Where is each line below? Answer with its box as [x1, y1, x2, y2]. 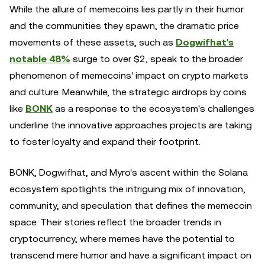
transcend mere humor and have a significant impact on [9, 250, 251, 261]
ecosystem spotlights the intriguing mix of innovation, [9, 183, 245, 195]
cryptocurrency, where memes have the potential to [9, 233, 235, 244]
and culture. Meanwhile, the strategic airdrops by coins [9, 86, 247, 98]
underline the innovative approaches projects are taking [9, 119, 252, 131]
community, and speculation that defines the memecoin [9, 200, 252, 211]
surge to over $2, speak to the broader [70, 53, 243, 64]
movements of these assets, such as [9, 37, 176, 48]
